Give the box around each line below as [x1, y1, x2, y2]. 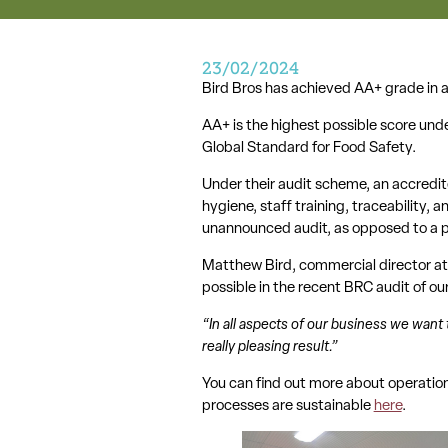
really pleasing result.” [201, 336, 338, 356]
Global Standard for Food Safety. [201, 137, 416, 158]
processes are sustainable [201, 395, 374, 416]
